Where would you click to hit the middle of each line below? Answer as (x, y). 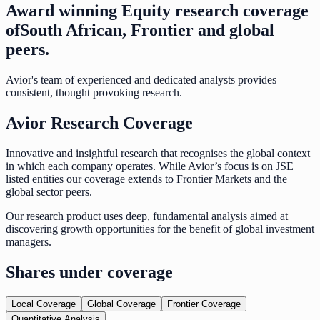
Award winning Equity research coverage (157, 11)
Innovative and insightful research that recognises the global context (158, 153)
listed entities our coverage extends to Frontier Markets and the (146, 179)
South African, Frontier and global (147, 30)
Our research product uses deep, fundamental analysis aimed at (147, 216)
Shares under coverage (89, 272)
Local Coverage (44, 304)
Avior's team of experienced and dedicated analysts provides (141, 80)
